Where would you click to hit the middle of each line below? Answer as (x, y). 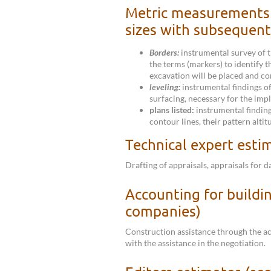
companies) (163, 211)
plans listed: (172, 109)
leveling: (165, 87)
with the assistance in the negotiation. (195, 243)
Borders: (164, 52)
